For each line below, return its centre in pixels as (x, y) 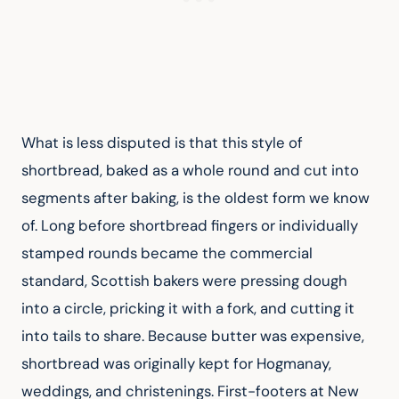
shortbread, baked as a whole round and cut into (192, 171)
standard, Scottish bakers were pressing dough (186, 281)
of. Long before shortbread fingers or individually (191, 226)
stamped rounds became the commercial (169, 253)
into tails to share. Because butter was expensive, (195, 336)
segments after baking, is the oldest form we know (197, 198)
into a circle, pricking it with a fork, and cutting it (190, 309)
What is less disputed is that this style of (164, 143)
